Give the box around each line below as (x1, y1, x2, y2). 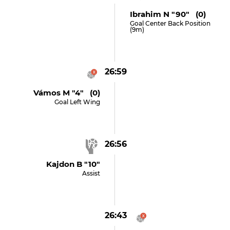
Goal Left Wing (54, 98, 101, 106)
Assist (82, 169, 101, 177)
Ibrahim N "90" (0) (129, 9, 206, 19)
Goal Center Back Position (129, 20, 210, 27)
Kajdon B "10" (46, 159, 101, 169)
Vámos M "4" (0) (33, 88, 101, 98)
